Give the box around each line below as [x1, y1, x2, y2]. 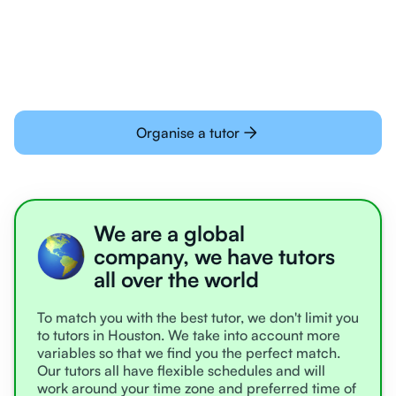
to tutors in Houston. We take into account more [37, 325, 340, 344]
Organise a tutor [135, 123, 240, 141]
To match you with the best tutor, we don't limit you [37, 308, 359, 326]
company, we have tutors [94, 242, 335, 270]
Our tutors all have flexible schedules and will [37, 361, 325, 379]
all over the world [94, 265, 259, 293]
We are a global [94, 219, 245, 247]
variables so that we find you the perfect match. [37, 343, 340, 362]
